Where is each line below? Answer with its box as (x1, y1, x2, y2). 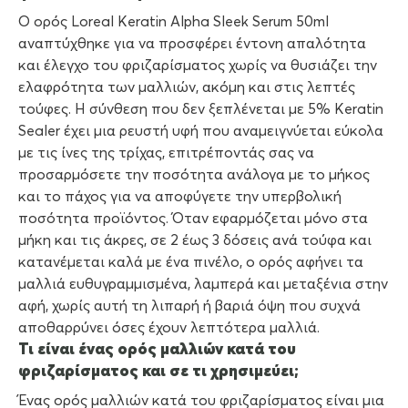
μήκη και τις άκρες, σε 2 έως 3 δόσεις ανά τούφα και (18, 233, 372, 249)
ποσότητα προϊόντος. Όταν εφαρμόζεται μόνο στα (18, 211, 368, 227)
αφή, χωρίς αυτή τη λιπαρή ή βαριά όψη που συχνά (18, 299, 361, 314)
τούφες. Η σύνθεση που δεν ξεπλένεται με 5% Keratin (18, 102, 383, 117)
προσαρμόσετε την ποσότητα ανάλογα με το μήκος (18, 168, 370, 183)
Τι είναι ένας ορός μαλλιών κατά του (18, 342, 296, 359)
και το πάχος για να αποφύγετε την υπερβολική (18, 189, 342, 205)
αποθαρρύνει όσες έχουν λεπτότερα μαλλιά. (18, 321, 320, 336)
